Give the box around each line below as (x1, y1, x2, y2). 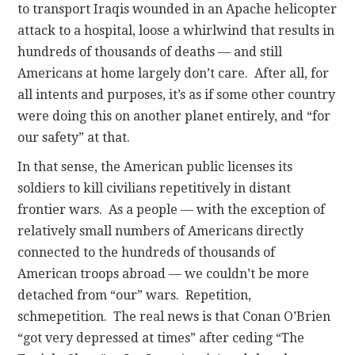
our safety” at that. (17, 129, 131, 145)
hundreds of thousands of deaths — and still (17, 44, 283, 59)
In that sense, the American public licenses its (17, 158, 293, 174)
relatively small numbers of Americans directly (17, 223, 304, 239)
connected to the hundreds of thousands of (17, 244, 276, 260)
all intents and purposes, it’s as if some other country (17, 86, 336, 102)
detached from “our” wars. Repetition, (17, 287, 252, 303)
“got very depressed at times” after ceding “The (17, 330, 305, 345)
